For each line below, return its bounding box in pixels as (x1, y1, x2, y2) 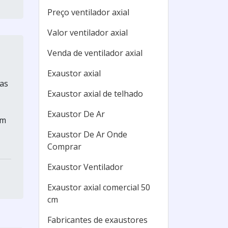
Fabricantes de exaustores (47, 214, 148, 225)
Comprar (47, 141, 81, 152)
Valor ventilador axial (47, 27, 128, 38)
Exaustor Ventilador (47, 161, 123, 173)
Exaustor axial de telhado (47, 88, 143, 99)
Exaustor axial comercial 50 (47, 182, 150, 193)
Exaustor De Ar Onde (47, 129, 127, 140)
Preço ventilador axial (47, 7, 129, 18)
